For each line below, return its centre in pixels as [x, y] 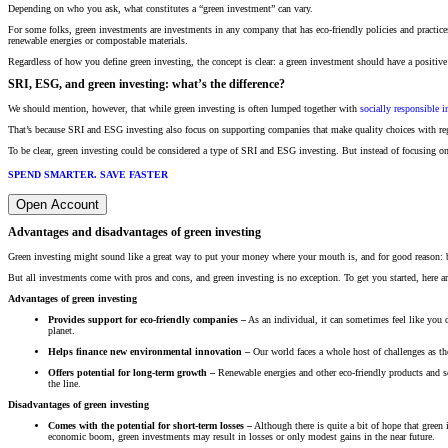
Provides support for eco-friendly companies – [147, 319]
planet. [61, 330]
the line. [64, 383]
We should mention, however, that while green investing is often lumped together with [184, 108]
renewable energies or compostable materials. [98, 40]
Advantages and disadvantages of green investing [134, 233]
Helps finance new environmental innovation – [149, 351]
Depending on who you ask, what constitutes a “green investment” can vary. [160, 8]
